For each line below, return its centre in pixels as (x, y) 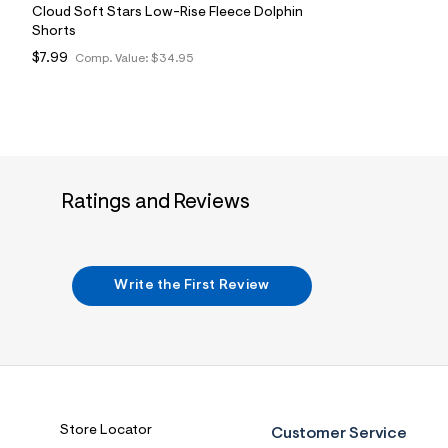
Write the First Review (192, 285)
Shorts (54, 31)
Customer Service (339, 433)
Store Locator (106, 430)
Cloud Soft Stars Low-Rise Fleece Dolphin (167, 12)
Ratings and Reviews (156, 202)
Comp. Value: (113, 58)
